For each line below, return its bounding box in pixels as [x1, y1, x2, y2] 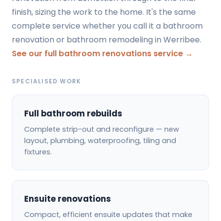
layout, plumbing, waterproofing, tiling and [24, 135, 176, 146]
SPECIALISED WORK [12, 77, 81, 86]
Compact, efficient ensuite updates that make [24, 209, 192, 220]
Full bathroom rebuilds [24, 107, 122, 119]
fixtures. [24, 147, 52, 157]
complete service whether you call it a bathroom [12, 20, 203, 32]
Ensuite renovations [24, 192, 111, 205]
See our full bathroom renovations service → [12, 48, 193, 60]
